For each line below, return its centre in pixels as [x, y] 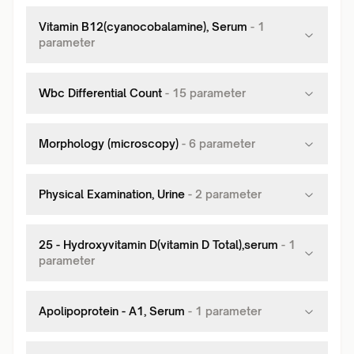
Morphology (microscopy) [109, 143]
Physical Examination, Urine [112, 194]
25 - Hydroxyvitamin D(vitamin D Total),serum [158, 245]
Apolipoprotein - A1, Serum [112, 311]
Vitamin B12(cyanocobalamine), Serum [143, 26]
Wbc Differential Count [100, 93]
